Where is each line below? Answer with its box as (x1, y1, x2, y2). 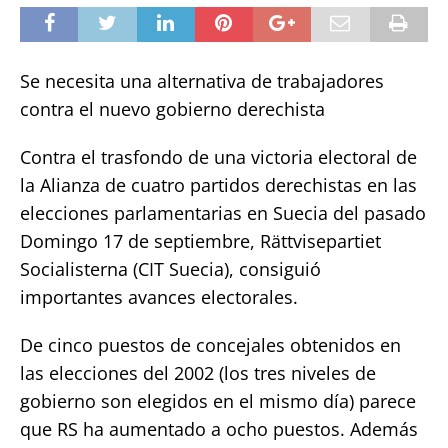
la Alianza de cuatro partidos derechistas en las (20, 172, 417, 197)
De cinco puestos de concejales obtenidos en (20, 332, 401, 357)
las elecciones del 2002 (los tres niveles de (20, 360, 376, 385)
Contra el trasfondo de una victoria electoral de (20, 144, 417, 169)
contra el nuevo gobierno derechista (20, 96, 325, 121)
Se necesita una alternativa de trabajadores (20, 68, 384, 93)
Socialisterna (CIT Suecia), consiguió (20, 256, 321, 281)
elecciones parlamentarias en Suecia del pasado (20, 200, 426, 225)
